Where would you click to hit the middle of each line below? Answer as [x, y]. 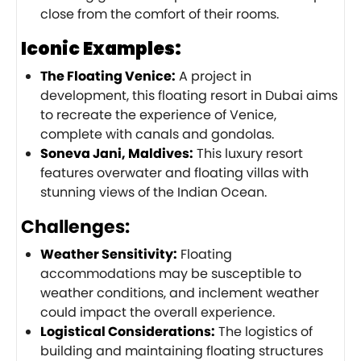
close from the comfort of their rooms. [160, 14]
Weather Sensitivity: [109, 254]
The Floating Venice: [108, 76]
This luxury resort [248, 153]
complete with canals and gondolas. [157, 134]
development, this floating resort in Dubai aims [189, 95]
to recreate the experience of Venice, [158, 114]
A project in [214, 76]
